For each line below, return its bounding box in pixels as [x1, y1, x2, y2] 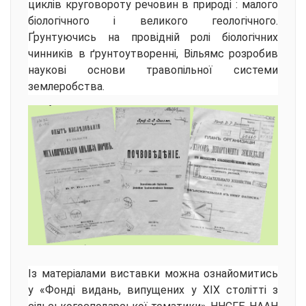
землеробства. [28, 80, 105, 94]
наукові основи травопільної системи [28, 64, 278, 77]
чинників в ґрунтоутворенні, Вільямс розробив [28, 47, 278, 61]
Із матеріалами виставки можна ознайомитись [28, 266, 278, 280]
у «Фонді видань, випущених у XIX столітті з [28, 283, 278, 296]
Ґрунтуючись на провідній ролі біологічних [28, 31, 278, 44]
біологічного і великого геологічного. [28, 14, 278, 28]
